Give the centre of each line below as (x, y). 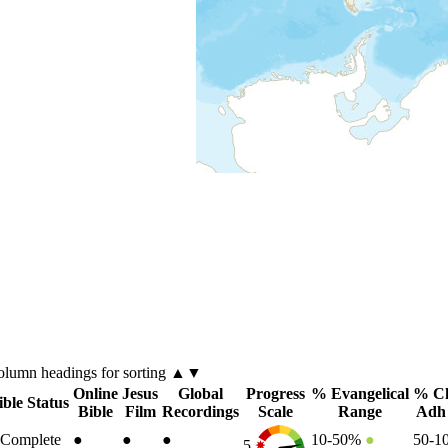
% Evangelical (360, 393)
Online (95, 393)
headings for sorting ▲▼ (121, 372)
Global (200, 393)
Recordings (200, 411)
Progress (275, 393)
